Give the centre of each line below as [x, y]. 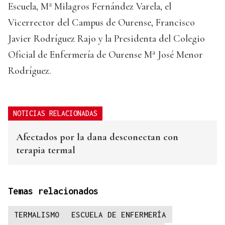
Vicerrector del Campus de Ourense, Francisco [101, 23]
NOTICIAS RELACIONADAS [55, 114]
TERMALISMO [37, 215]
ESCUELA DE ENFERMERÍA [119, 215]
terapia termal [46, 150]
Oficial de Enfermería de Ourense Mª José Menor [105, 55]
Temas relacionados [53, 191]
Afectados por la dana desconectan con [97, 137]
